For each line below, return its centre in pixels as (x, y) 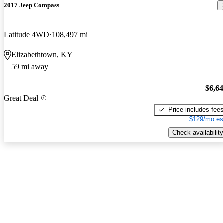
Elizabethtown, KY (42, 55)
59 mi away (30, 67)
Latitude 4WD (27, 35)
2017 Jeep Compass (32, 5)
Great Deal (21, 98)
